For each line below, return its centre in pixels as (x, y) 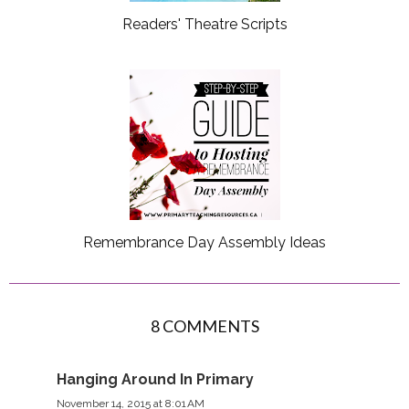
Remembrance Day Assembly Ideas (204, 242)
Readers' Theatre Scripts (204, 24)
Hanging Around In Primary (155, 379)
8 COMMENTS (204, 325)
